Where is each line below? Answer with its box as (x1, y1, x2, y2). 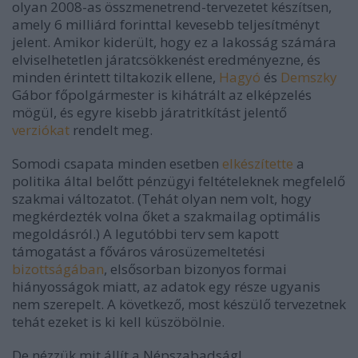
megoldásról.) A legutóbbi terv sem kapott (12, 225, 279, 243)
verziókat (12, 121, 70, 139)
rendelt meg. (70, 121, 153, 139)
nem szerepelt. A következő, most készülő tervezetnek (12, 295, 346, 313)
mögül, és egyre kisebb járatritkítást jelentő (12, 103, 287, 121)
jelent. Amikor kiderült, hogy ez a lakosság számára (12, 33, 336, 51)
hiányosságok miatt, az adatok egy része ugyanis (12, 277, 320, 296)
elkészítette (222, 154, 293, 173)
